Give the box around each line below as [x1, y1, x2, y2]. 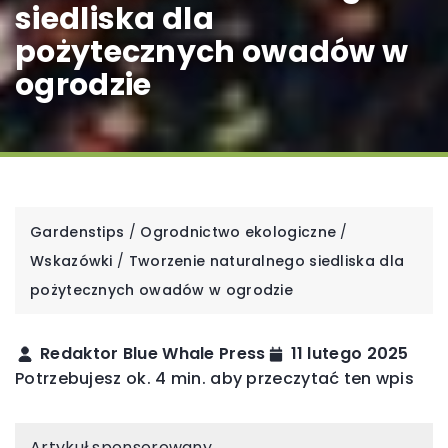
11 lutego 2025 [290, 342, 409, 366]
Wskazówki [30, 251, 113, 272]
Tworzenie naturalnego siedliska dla [128, 251, 405, 272]
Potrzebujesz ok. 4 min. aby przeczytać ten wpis [15, 367, 415, 391]
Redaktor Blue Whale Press [40, 342, 266, 366]
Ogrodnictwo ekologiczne [140, 222, 337, 243]
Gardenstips [30, 222, 125, 243]
